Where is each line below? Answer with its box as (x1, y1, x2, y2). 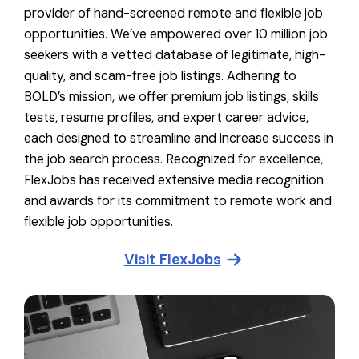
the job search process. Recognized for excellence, (24, 151, 323, 168)
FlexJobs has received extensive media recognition (24, 171, 324, 189)
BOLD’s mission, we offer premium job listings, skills (24, 88, 319, 106)
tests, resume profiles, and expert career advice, (24, 109, 309, 127)
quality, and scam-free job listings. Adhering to (24, 67, 296, 85)
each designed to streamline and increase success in (24, 130, 333, 147)
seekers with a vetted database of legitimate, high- (24, 46, 325, 64)
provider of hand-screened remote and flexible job (24, 5, 323, 22)
